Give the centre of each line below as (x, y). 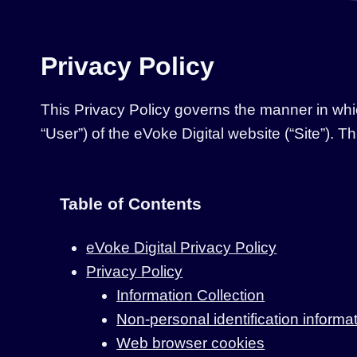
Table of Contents (131, 203)
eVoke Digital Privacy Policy (182, 247)
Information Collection (191, 295)
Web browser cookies (191, 343)
